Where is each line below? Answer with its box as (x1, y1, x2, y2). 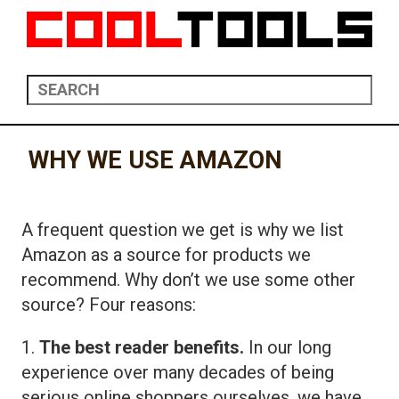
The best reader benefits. (39, 336, 244, 358)
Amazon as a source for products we (21, 243, 311, 265)
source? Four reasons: (21, 293, 196, 315)
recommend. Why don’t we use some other (21, 268, 355, 290)
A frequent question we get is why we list (21, 218, 344, 240)
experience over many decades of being (21, 361, 334, 383)
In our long (244, 336, 331, 358)
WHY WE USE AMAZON (28, 145, 282, 175)
